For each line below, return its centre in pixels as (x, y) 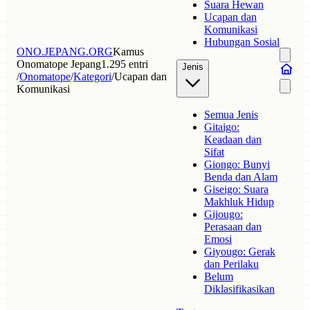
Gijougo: (223, 214)
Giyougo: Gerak (239, 252)
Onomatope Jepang (59, 64)
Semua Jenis (231, 115)
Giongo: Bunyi (237, 164)
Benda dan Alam (240, 177)
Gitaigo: (221, 127)
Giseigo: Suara (236, 189)
